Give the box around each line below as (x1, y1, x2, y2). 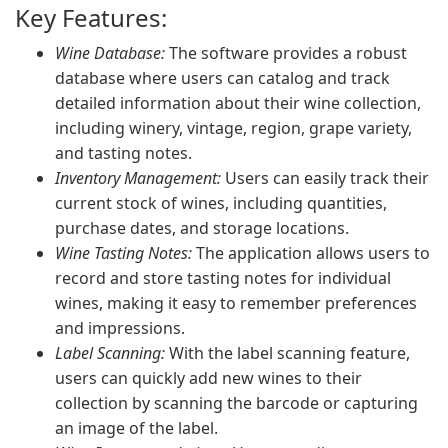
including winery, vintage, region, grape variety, (55, 117, 412, 139)
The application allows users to (192, 242, 430, 264)
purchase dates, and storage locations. (55, 217, 349, 239)
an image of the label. (55, 417, 218, 439)
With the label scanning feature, (165, 342, 410, 364)
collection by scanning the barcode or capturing (55, 392, 418, 414)
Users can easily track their (221, 167, 429, 189)
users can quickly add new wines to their (55, 367, 362, 389)
